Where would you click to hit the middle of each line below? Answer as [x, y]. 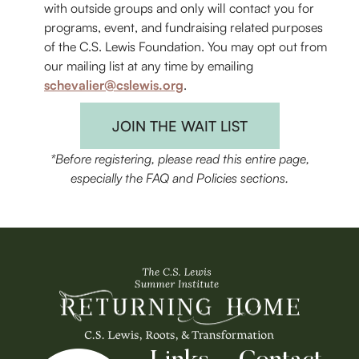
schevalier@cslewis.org [114, 85]
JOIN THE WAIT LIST [179, 125]
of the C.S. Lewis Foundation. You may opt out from [186, 46]
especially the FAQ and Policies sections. [179, 177]
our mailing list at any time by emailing [149, 65]
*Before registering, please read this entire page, [179, 158]
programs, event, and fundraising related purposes [184, 27]
